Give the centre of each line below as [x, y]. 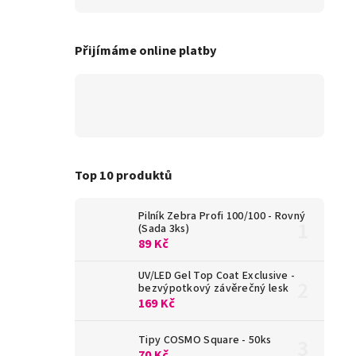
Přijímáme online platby [146, 51]
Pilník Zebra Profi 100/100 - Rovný [222, 217]
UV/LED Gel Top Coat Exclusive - [217, 276]
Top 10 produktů [124, 175]
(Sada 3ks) [164, 229]
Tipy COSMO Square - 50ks [205, 341]
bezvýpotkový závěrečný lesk [214, 289]
